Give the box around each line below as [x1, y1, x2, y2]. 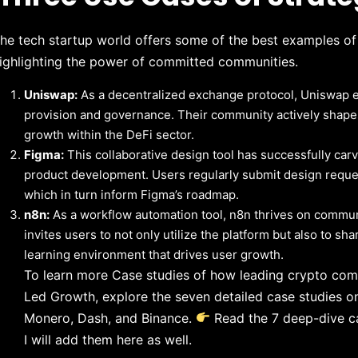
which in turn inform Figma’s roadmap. [24, 186, 240, 202]
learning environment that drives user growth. [24, 246, 284, 262]
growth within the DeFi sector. [24, 126, 195, 142]
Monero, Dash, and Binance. [24, 309, 197, 326]
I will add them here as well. [24, 331, 193, 348]
